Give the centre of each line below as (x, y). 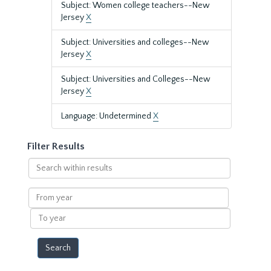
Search (41, 163)
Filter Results (56, 146)
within (40, 175)
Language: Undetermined (107, 116)
